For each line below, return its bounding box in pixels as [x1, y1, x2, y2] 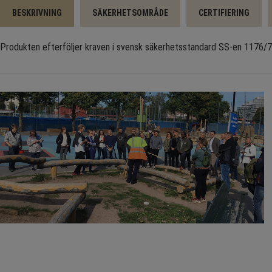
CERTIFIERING [199, 7, 250, 18]
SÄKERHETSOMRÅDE [92, 7, 168, 18]
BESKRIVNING [12, 7, 62, 18]
